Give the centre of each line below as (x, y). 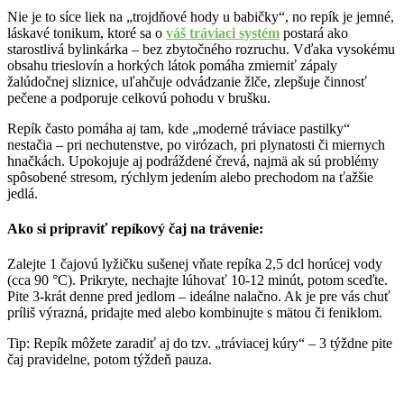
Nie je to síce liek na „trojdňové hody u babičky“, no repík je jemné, (201, 16)
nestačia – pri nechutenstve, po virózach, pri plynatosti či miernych (196, 144)
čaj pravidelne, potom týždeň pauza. (110, 360)
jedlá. (23, 193)
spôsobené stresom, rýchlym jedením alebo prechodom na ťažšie (190, 177)
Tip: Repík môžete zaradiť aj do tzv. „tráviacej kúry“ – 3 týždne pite (200, 344)
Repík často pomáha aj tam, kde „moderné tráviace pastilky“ (179, 128)
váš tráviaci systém (223, 32)
